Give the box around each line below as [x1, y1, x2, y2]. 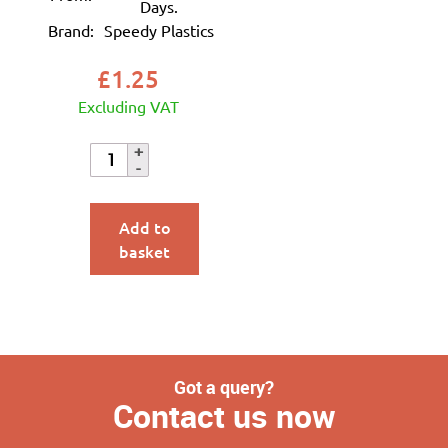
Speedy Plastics [103, 20, 214, 40]
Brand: [47, 20, 94, 40]
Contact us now [112, 393, 336, 437]
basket [119, 239, 171, 262]
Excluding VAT [77, 96, 179, 116]
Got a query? [174, 374, 274, 399]
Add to [118, 215, 171, 238]
